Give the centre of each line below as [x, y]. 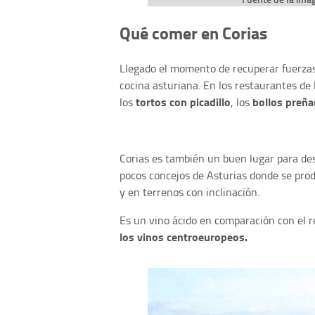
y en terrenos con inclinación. [189, 192]
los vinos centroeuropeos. [184, 236]
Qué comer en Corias [193, 32]
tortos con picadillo [183, 101]
